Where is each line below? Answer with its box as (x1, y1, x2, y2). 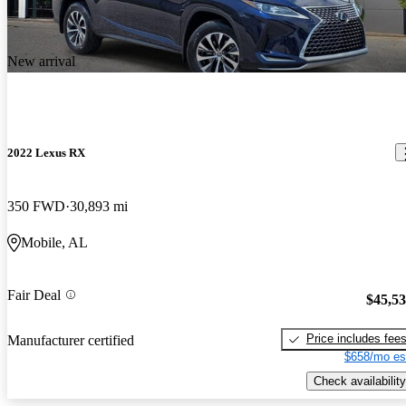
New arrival (7, 53, 75, 70)
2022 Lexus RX (7, 145, 85, 159)
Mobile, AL (21, 234, 88, 250)
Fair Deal (7, 286, 61, 303)
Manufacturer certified (7, 333, 134, 349)
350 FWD (7, 198, 65, 214)
